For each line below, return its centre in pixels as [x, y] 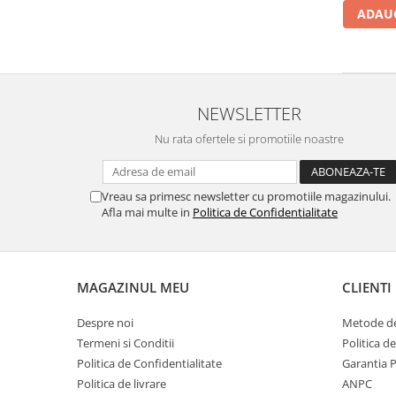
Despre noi [105, 322]
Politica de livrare [122, 383]
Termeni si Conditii [126, 343]
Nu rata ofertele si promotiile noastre [249, 138]
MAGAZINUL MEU [133, 287]
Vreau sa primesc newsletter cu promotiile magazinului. [246, 196]
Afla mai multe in [147, 212]
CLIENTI [367, 287]
